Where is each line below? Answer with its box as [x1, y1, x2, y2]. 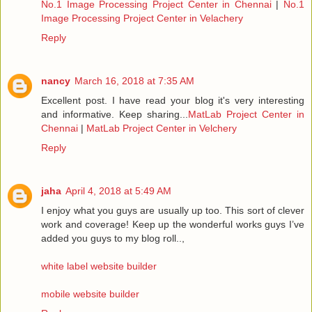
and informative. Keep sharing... [41, 108, 188, 120]
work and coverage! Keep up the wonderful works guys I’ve [41, 218, 304, 230]
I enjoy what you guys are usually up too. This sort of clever [41, 204, 304, 216]
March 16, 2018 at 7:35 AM [75, 75, 194, 86]
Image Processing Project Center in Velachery [41, 12, 243, 24]
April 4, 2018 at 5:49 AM [65, 185, 171, 196]
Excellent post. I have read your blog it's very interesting [41, 94, 304, 106]
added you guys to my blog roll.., [41, 232, 185, 244]
